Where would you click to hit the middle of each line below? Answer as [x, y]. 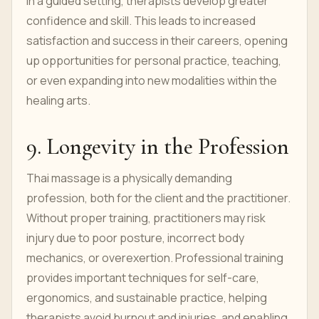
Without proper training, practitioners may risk [146, 218]
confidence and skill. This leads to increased [141, 21]
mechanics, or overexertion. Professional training [155, 258]
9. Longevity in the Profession [158, 146]
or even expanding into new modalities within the [152, 80]
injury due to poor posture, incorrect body [135, 238]
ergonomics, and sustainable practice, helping [147, 298]
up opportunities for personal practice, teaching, [154, 61]
